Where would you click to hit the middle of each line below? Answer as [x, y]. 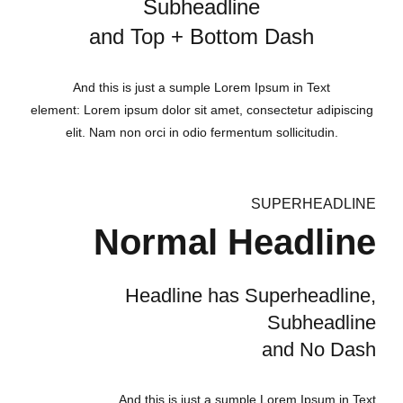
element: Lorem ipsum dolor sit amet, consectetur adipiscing [201, 109]
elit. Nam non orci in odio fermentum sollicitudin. [201, 132]
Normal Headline [235, 242]
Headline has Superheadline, [251, 295]
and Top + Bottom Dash [201, 36]
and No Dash [319, 349]
